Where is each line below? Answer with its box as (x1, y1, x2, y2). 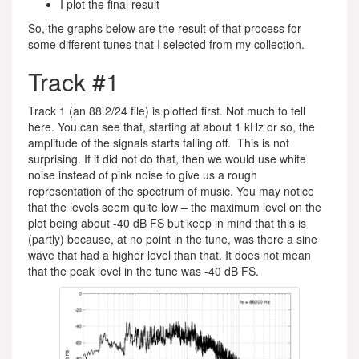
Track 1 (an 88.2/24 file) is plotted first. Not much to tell (28, 103, 305, 119)
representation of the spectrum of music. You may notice (28, 183, 314, 199)
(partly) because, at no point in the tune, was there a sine (28, 231, 317, 247)
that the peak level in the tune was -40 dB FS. (28, 263, 259, 279)
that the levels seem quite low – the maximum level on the (28, 199, 321, 215)
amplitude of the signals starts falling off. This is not (28, 135, 289, 151)
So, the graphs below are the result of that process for (28, 20, 301, 36)
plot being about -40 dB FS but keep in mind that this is (28, 215, 306, 231)
